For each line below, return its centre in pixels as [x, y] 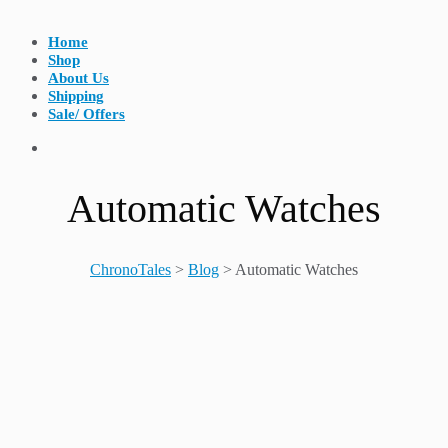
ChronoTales [130, 269]
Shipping [76, 96]
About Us [78, 78]
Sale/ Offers [86, 114]
